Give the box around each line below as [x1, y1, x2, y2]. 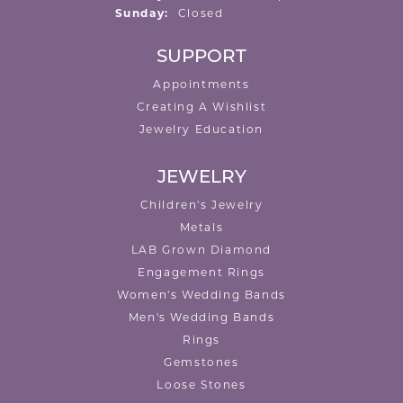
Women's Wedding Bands [117, 288, 286, 302]
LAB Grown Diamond [130, 243, 273, 257]
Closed [177, 6, 224, 21]
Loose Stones [157, 378, 246, 392]
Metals [179, 220, 224, 235]
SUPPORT [157, 49, 246, 67]
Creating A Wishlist [136, 100, 267, 114]
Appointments [153, 77, 250, 92]
